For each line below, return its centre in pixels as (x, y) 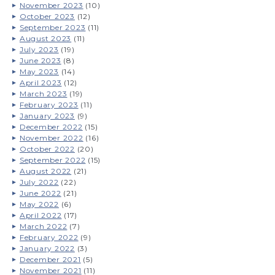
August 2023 (45, 38)
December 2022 (51, 126)
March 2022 (43, 226)
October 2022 (47, 149)
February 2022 (49, 237)
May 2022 (39, 204)
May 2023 (39, 71)
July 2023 (39, 49)
